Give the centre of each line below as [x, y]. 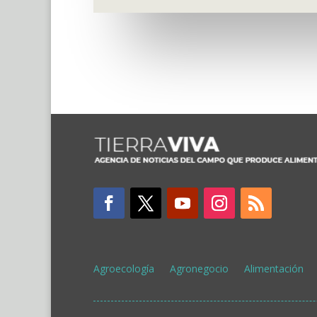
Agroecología [124, 269]
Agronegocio [199, 269]
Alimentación [274, 269]
